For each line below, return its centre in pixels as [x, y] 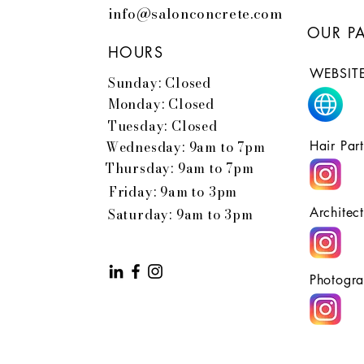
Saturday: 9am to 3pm [180, 215]
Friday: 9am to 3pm [173, 192]
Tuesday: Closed [162, 126]
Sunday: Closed [160, 83]
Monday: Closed [161, 104]
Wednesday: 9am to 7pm [185, 147]
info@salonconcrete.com [195, 14]
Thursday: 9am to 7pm [180, 169]
